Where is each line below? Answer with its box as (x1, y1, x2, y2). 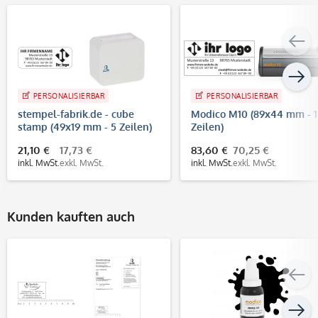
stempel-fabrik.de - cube (18, 107, 134, 120)
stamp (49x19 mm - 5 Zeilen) (18, 120, 152, 133)
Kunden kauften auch (7, 208, 135, 224)
